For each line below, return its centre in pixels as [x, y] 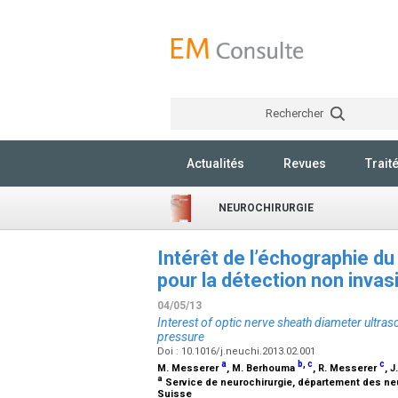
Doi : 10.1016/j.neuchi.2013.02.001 [238, 351]
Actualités [215, 163]
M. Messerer [189, 368]
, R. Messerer [346, 368]
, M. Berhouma [262, 368]
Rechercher [295, 113]
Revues [305, 163]
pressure [181, 337]
